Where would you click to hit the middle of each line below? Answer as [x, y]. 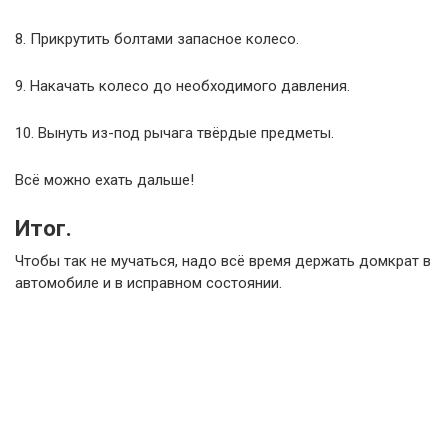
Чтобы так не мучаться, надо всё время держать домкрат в [223, 260]
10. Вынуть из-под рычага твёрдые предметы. [174, 132]
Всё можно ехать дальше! [104, 179]
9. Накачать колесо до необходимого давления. [182, 85]
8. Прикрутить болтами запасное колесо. [157, 38]
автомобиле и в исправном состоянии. [148, 282]
